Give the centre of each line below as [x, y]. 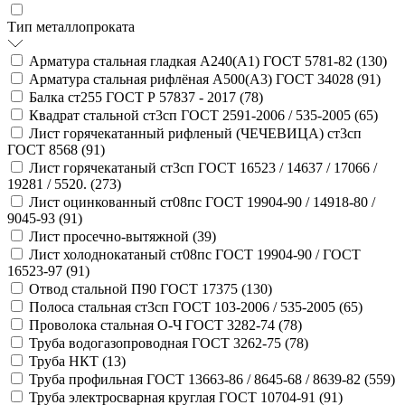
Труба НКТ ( [68, 361]
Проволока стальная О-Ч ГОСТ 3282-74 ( [156, 325]
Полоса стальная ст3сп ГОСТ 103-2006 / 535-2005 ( [186, 306]
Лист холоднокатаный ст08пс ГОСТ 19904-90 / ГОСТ [195, 254]
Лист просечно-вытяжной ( [113, 236]
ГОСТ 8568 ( [47, 149]
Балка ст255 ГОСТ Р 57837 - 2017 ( [137, 97]
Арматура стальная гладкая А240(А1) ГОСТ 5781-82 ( [195, 61]
